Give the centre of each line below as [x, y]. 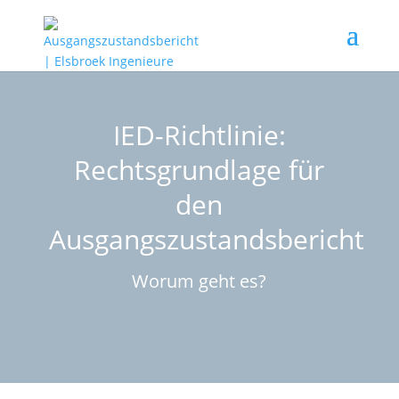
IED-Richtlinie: [199, 135]
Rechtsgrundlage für [199, 170]
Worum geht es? [199, 281]
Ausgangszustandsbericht [206, 240]
